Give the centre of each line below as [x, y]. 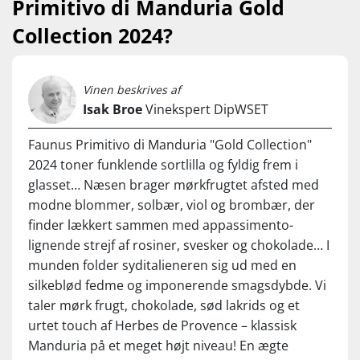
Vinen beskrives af [132, 89]
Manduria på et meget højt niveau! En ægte [158, 345]
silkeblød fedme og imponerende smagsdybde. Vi [177, 285]
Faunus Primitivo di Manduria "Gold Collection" [170, 144]
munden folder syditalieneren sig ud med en [162, 265]
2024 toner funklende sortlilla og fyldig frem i [163, 164]
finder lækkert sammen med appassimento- [161, 225]
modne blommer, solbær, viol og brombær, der [172, 205]
